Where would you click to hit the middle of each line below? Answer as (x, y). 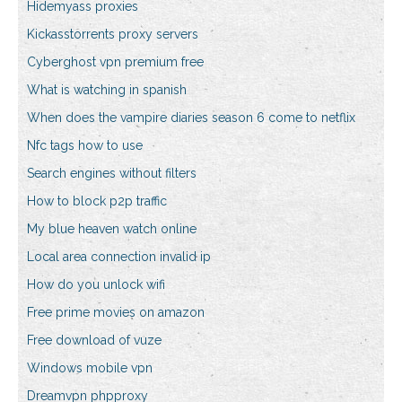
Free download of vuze (94, 341)
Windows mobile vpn (90, 368)
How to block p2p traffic (97, 201)
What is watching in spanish (107, 90)
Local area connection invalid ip (119, 257)
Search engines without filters (112, 174)
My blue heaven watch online (112, 229)
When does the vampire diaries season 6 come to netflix (191, 118)
